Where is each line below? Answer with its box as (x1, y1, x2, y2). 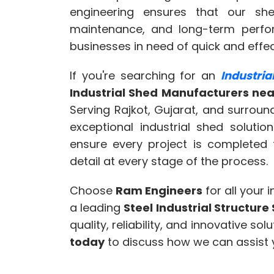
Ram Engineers (116, 183, 202, 199)
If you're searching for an (70, 68, 221, 84)
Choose (70, 183, 116, 199)
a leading (70, 200, 124, 216)
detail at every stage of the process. (70, 154, 268, 169)
